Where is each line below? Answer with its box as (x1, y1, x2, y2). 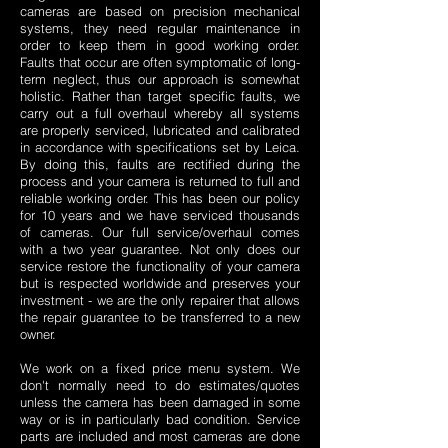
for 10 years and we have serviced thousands (20, 207, 300, 224)
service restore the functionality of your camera (20, 258, 300, 275)
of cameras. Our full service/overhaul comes (20, 224, 300, 241)
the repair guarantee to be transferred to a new (20, 309, 300, 326)
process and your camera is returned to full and (20, 173, 300, 190)
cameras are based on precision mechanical (20, 3, 300, 20)
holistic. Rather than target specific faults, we (20, 88, 300, 105)
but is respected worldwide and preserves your (20, 275, 300, 292)
